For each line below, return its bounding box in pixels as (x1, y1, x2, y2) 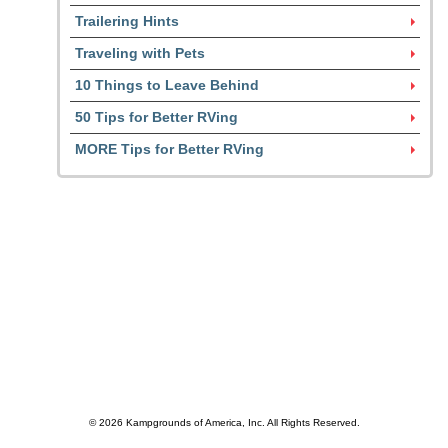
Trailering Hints (75, 13, 179, 29)
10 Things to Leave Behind (75, 77, 259, 93)
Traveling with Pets (75, 45, 205, 61)
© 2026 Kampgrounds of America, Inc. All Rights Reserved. (88, 417, 360, 428)
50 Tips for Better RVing (75, 109, 238, 125)
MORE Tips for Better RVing (75, 141, 264, 157)
